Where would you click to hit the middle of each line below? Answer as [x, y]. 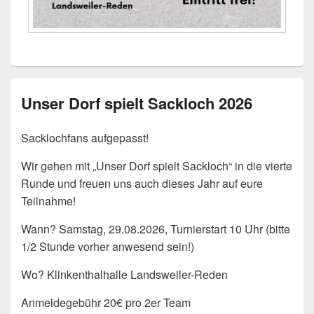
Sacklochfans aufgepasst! [85, 138]
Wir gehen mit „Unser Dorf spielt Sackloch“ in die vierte [157, 166]
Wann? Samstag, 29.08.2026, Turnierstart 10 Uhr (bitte [156, 229]
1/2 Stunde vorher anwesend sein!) [108, 247]
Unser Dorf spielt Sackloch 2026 [137, 103]
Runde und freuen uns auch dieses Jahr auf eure [142, 184]
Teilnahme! [48, 201]
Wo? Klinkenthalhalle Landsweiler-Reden [124, 275]
